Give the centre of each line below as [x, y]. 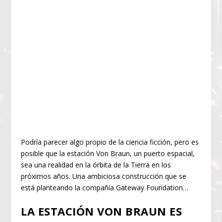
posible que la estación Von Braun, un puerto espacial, [108, 153]
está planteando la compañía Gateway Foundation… [105, 187]
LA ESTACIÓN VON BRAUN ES [102, 211]
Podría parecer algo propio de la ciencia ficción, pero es [110, 142]
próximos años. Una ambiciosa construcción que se [104, 176]
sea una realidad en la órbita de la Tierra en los [96, 165]
